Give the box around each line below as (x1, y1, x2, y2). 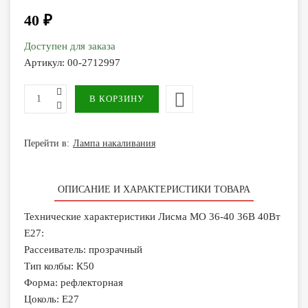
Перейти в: (24, 137, 69, 148)
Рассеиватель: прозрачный (24, 244, 142, 255)
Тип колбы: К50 (24, 261, 94, 272)
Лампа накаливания (73, 137, 155, 148)
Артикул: (24, 57, 67, 68)
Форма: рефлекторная (24, 277, 123, 288)
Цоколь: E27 (24, 294, 79, 305)
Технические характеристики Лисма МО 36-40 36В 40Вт (24, 211, 280, 222)
